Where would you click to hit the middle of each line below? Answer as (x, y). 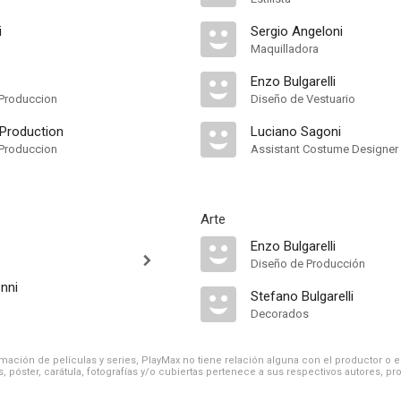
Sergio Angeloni (297, 31)
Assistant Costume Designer (324, 149)
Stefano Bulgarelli (302, 296)
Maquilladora (285, 49)
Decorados (280, 314)
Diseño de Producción (308, 264)
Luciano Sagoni (296, 132)
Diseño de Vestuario (303, 99)
